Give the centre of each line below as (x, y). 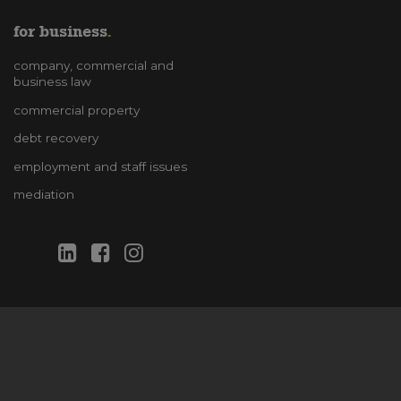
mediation (44, 195)
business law (52, 82)
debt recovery (56, 138)
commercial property (77, 110)
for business (60, 31)
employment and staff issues (100, 166)
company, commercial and (94, 66)
